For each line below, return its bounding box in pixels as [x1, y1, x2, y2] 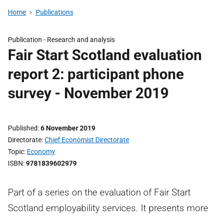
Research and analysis [47, 36, 115, 44]
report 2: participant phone [8, 66, 184, 83]
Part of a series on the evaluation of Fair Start [8, 187, 191, 198]
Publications [35, 8, 73, 16]
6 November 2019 [41, 124, 95, 132]
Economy [27, 148, 55, 155]
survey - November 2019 [8, 85, 169, 102]
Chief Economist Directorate [44, 136, 129, 144]
